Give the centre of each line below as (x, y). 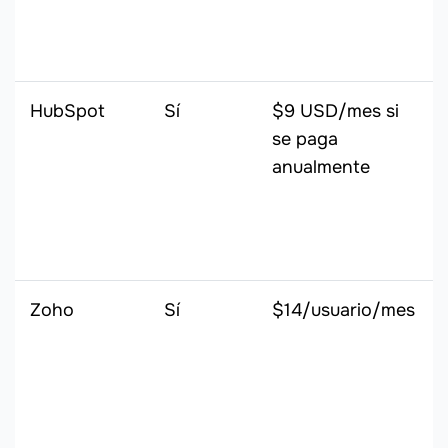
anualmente (321, 167)
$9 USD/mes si (335, 111)
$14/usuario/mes (343, 310)
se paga (305, 139)
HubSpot (67, 111)
